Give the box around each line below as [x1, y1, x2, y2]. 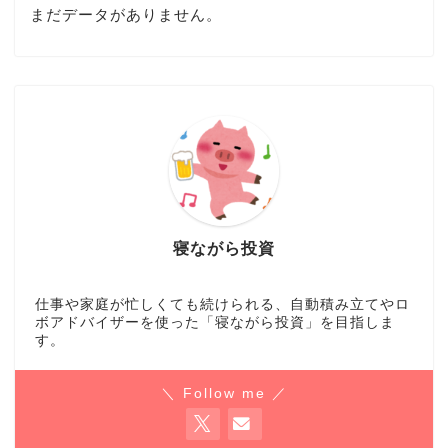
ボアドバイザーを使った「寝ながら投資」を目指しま [35, 314, 395, 330]
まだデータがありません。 [30, 5, 222, 23]
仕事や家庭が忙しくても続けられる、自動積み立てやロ [35, 296, 410, 312]
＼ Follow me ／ [160, 385, 288, 401]
